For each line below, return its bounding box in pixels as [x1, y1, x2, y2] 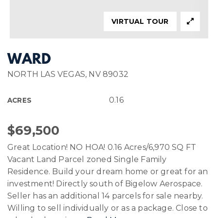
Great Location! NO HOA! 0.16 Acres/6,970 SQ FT [7, 143, 197, 152]
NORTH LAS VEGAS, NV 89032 [7, 70, 128, 79]
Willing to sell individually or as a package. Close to [7, 203, 208, 213]
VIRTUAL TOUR [111, 17, 169, 26]
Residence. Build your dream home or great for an [7, 167, 208, 176]
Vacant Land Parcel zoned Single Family [7, 155, 167, 164]
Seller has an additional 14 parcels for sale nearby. [7, 191, 203, 200]
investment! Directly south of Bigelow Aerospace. [7, 179, 203, 188]
